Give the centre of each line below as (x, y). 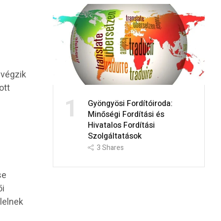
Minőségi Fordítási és (126, 114)
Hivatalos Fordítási (121, 125)
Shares (113, 147)
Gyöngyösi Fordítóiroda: (130, 103)
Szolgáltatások (114, 136)
